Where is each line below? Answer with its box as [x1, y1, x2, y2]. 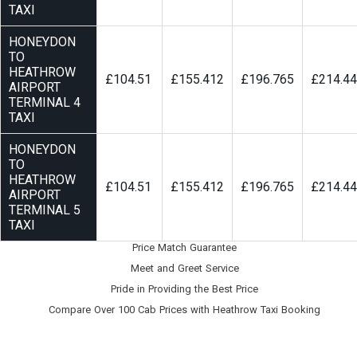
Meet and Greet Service [130, 262, 239, 275]
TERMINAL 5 [9, 202, 80, 218]
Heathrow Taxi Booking [213, 304, 320, 316]
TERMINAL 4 [9, 95, 80, 111]
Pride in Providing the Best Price [111, 283, 258, 296]
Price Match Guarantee [132, 241, 237, 254]
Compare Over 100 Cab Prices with [49, 304, 213, 316]
